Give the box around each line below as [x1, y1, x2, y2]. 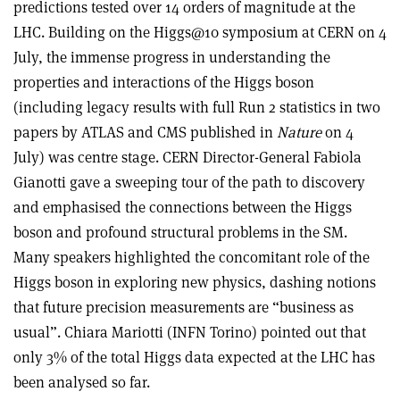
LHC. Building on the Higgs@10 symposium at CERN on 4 [13, 21, 387, 42]
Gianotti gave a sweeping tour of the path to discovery [13, 171, 365, 192]
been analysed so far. [13, 371, 150, 392]
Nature [277, 121, 321, 142]
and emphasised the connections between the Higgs [13, 196, 352, 217]
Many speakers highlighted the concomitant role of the [13, 246, 370, 267]
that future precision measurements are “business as [13, 296, 354, 317]
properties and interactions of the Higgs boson [13, 71, 314, 92]
